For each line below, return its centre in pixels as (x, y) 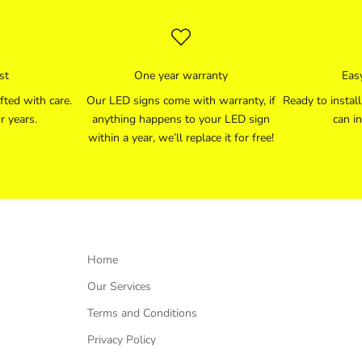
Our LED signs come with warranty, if (181, 101)
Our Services (119, 287)
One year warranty (181, 76)
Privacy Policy (122, 340)
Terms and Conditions (142, 314)
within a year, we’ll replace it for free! (181, 138)
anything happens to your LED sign (181, 120)
